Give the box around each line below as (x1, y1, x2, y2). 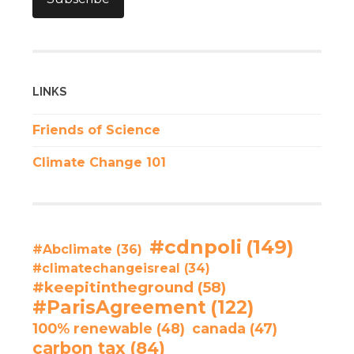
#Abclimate (32, 241, 112, 257)
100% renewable (32, 319, 153, 337)
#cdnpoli (149, 234, 242, 258)
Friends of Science (32, 122, 160, 137)
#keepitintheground (32, 277, 194, 296)
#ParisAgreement (32, 296, 206, 318)
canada (191, 319, 246, 337)
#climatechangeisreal (32, 260, 180, 276)
